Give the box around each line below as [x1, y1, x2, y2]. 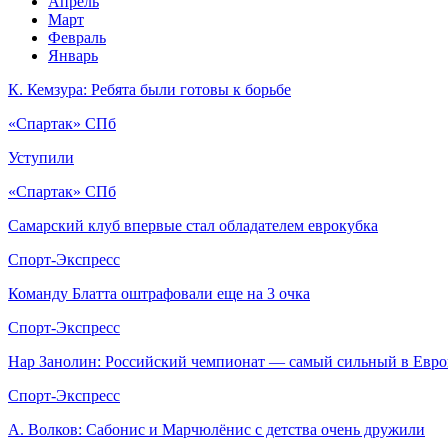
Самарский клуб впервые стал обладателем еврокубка [8, 217, 378, 234]
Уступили [8, 149, 74, 166]
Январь [48, 47, 98, 64]
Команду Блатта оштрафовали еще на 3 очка [8, 285, 310, 302]
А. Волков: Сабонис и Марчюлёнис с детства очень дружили [8, 421, 425, 438]
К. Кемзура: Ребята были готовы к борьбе [8, 81, 291, 98]
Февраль [48, 29, 106, 46]
